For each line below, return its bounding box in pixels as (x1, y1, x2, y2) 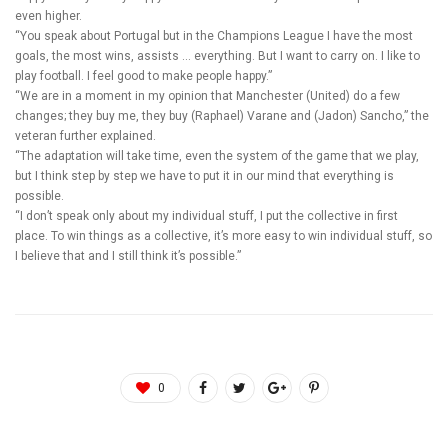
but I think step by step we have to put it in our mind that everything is (15, 168, 394, 183)
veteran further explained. (15, 128, 156, 143)
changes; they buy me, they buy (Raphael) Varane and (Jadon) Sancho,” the (15, 108, 429, 123)
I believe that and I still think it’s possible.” (15, 248, 241, 263)
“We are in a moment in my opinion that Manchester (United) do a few (15, 88, 400, 103)
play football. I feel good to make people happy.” (15, 68, 272, 83)
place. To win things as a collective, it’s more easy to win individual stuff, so (15, 228, 432, 243)
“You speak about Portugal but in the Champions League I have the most (15, 28, 413, 43)
